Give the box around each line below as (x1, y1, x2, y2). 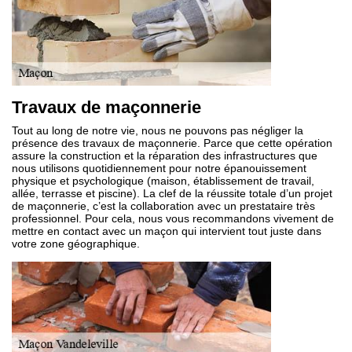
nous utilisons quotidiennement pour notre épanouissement (12, 162, 306, 174)
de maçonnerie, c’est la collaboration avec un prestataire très (12, 200, 315, 212)
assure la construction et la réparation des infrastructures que (12, 149, 317, 162)
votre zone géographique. (12, 237, 140, 250)
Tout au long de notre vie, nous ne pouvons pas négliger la (12, 124, 303, 137)
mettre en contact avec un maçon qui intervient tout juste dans (12, 225, 321, 237)
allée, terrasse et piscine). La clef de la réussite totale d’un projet (12, 187, 332, 200)
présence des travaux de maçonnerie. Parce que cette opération (12, 137, 332, 149)
